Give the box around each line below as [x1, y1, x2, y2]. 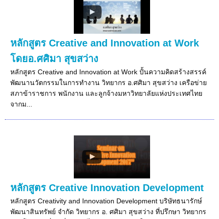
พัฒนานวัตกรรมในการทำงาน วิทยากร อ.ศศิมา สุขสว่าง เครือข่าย [10, 78, 207, 87]
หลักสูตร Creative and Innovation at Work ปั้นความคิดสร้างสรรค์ [10, 67, 207, 76]
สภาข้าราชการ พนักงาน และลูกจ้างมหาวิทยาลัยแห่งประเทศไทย [10, 89, 203, 97]
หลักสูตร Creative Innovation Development [10, 182, 204, 193]
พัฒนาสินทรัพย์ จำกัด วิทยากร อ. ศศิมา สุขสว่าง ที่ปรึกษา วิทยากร [10, 207, 207, 216]
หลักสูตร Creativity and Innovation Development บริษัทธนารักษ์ [10, 197, 202, 205]
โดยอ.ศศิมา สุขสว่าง [10, 53, 99, 64]
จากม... [10, 100, 33, 108]
